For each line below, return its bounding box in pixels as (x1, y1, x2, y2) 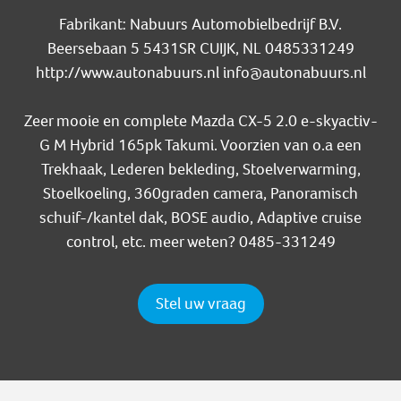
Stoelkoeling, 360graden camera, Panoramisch (43, 183, 358, 205)
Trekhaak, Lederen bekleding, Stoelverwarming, (40, 158, 361, 181)
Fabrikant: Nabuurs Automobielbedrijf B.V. (59, 13, 342, 36)
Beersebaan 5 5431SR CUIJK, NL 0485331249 (47, 38, 354, 60)
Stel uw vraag (155, 293, 246, 315)
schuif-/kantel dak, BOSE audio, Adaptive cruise (39, 207, 362, 229)
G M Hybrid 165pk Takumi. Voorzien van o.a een (39, 134, 362, 157)
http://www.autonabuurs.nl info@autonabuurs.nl (35, 62, 366, 84)
